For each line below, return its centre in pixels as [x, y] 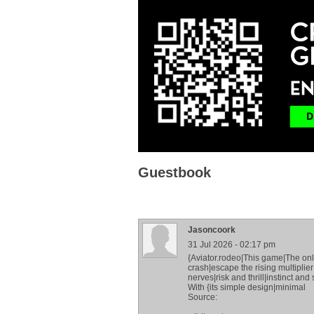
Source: [203, 297]
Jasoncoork [212, 230]
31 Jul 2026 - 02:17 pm [232, 245]
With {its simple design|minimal [247, 287]
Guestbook [175, 172]
